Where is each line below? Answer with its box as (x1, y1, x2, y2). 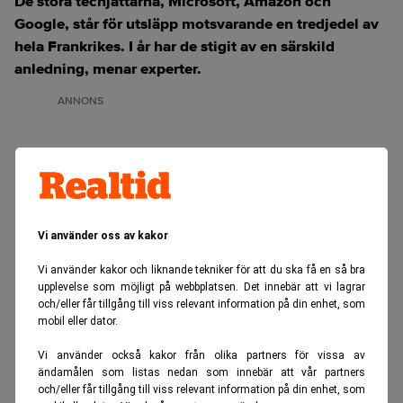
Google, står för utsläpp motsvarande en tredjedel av (14, 14, 379, 33)
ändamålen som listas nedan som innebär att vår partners (38, 365, 365, 379)
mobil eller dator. (38, 314, 118, 327)
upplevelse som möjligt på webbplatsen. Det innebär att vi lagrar (38, 280, 365, 293)
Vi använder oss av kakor (38, 228, 168, 242)
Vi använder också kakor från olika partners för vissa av (38, 348, 365, 362)
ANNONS (58, 94, 103, 108)
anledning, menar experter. (14, 59, 201, 78)
